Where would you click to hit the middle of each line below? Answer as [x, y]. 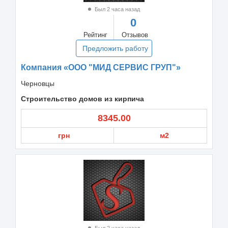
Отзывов [135, 35]
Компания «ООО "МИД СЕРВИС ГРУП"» [101, 67]
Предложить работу [115, 48]
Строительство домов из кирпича [82, 98]
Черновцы [38, 83]
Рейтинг [95, 35]
